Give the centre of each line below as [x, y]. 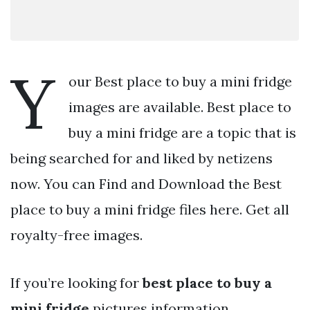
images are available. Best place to [180, 107]
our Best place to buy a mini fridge [180, 81]
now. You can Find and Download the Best [146, 183]
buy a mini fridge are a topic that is [182, 132]
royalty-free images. [76, 235]
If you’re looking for [76, 282]
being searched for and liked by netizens [142, 158]
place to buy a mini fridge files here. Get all [150, 209]
